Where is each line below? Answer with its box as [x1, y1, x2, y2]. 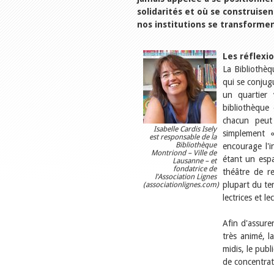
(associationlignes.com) [143, 180, 219, 189]
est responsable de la [149, 133, 217, 141]
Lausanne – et [172, 157, 217, 165]
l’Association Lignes [155, 172, 217, 181]
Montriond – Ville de [151, 149, 217, 157]
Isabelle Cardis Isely [154, 125, 217, 133]
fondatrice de [173, 165, 217, 173]
